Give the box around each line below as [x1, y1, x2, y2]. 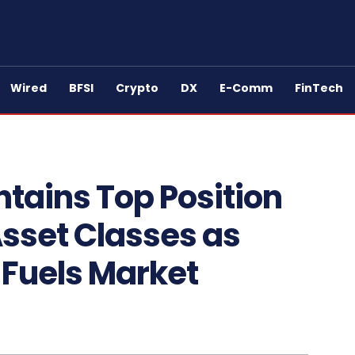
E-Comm [219, 80, 273, 96]
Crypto [116, 80, 158, 96]
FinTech [295, 80, 343, 96]
